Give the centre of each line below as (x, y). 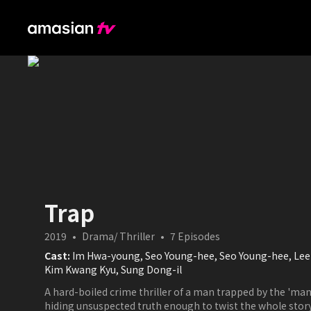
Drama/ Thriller (118, 236)
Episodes (198, 236)
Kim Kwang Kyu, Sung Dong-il (113, 269)
